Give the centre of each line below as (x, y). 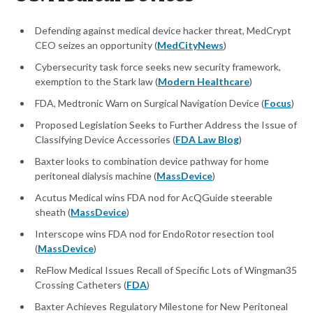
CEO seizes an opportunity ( (96, 45)
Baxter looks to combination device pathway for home (152, 161)
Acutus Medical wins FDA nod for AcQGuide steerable (154, 198)
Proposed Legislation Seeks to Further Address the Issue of (166, 125)
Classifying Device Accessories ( (105, 140)
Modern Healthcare (204, 82)
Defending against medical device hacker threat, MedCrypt (163, 31)
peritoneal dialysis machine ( (96, 176)
